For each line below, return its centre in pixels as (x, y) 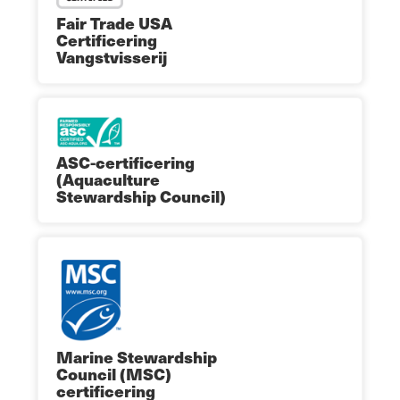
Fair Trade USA (114, 23)
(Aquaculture (108, 179)
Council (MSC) (114, 373)
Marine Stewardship (137, 356)
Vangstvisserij (112, 57)
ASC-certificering (125, 162)
